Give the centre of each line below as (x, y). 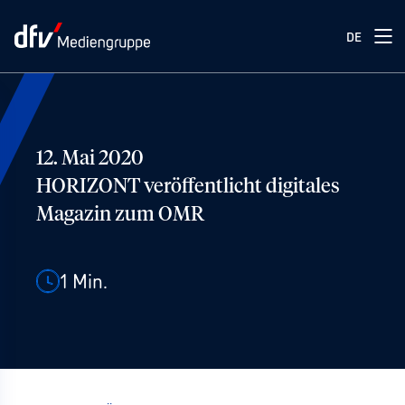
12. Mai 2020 (90, 159)
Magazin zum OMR (120, 215)
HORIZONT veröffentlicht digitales (188, 187)
